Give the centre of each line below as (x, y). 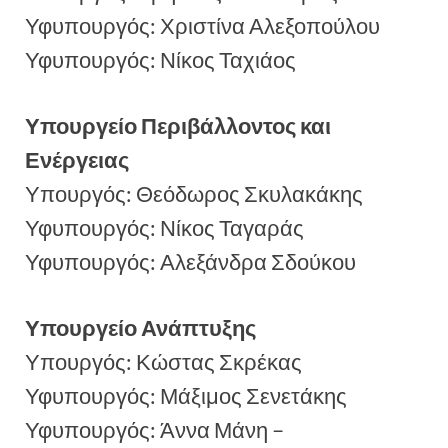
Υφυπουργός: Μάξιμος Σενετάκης (186, 396)
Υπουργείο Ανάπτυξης (140, 328)
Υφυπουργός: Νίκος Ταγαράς (164, 227)
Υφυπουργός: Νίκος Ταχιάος (160, 59)
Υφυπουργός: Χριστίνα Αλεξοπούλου (202, 25)
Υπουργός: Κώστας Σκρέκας (163, 362)
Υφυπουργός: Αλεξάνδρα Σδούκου (190, 261)
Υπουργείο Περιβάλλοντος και (178, 125)
